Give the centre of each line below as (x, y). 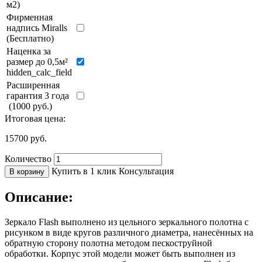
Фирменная (30, 17)
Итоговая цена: (35, 118)
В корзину (27, 171)
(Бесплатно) (30, 38)
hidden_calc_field (39, 72)
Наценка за (29, 51)
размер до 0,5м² (37, 61)
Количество (28, 158)
